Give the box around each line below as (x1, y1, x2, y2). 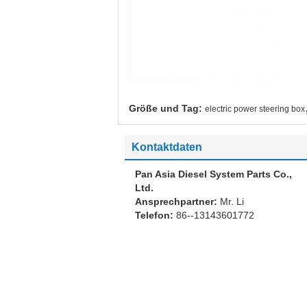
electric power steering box (205, 103, 305, 114)
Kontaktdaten (132, 140, 202, 153)
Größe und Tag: (129, 102, 202, 114)
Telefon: (135, 209, 176, 221)
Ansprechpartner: (135, 195, 220, 207)
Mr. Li (220, 195, 244, 207)
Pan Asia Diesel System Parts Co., (135, 168, 292, 180)
